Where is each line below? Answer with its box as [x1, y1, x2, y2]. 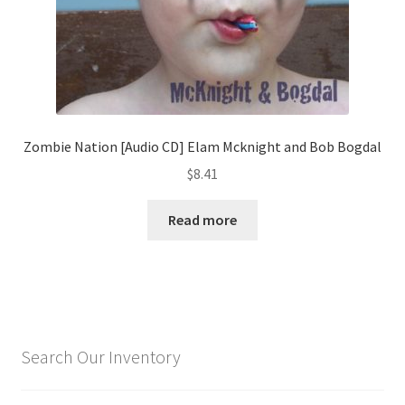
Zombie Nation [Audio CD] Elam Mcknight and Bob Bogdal [24, 137, 381, 155]
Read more [168, 211, 237, 230]
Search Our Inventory [20, 345, 181, 369]
